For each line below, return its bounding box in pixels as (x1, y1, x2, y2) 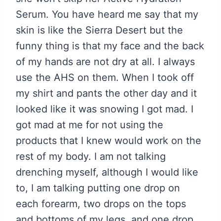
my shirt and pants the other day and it (16, 87, 197, 100)
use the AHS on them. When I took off (16, 72, 194, 84)
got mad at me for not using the (16, 119, 163, 131)
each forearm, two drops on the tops (16, 198, 186, 210)
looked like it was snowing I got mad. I (16, 103, 193, 115)
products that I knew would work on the (16, 135, 201, 147)
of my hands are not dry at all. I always (16, 56, 195, 68)
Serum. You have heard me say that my (16, 8, 198, 21)
